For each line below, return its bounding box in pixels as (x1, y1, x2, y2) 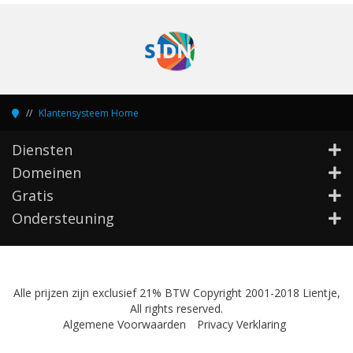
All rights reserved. (130, 301, 223, 316)
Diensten (12, 140, 72, 159)
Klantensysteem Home (39, 106, 139, 120)
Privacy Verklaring (197, 317, 286, 332)
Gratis (12, 186, 54, 205)
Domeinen (12, 163, 81, 182)
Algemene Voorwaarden (63, 317, 186, 332)
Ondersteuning (12, 209, 114, 228)
